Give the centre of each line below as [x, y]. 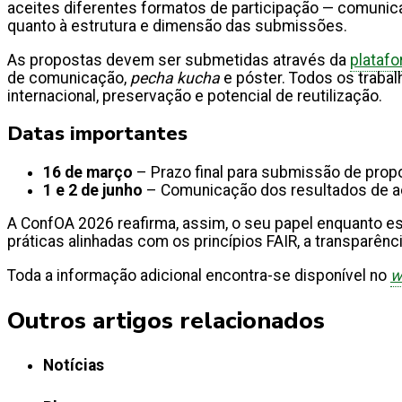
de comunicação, [69, 78]
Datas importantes [100, 134]
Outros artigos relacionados [166, 320]
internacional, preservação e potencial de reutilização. [197, 96]
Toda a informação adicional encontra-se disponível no [199, 275]
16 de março [90, 172]
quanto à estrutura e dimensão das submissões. [181, 26]
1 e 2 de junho [95, 190]
